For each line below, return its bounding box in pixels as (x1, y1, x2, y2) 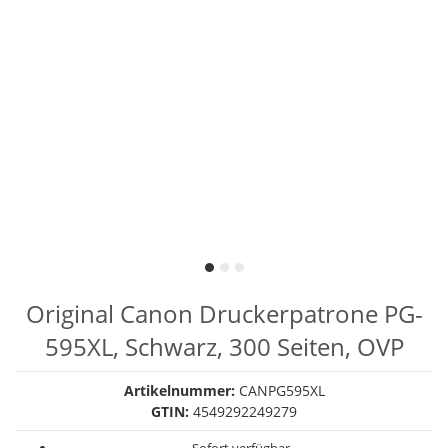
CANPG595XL (238, 381, 325, 400)
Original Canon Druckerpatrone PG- (25, 297, 423, 330)
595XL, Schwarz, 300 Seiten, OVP (44, 330, 404, 363)
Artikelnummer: (123, 381, 239, 400)
